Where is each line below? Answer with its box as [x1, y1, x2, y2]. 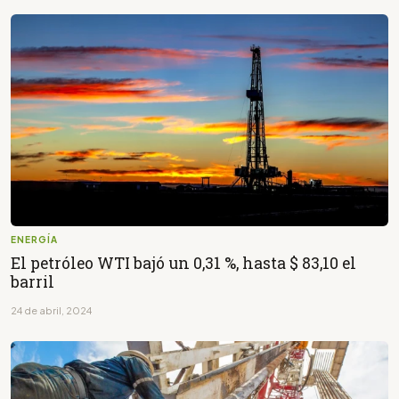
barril [11, 271, 54, 292]
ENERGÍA [11, 233, 58, 245]
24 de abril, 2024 [11, 304, 92, 316]
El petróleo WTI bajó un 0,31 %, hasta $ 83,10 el [11, 252, 356, 273]
